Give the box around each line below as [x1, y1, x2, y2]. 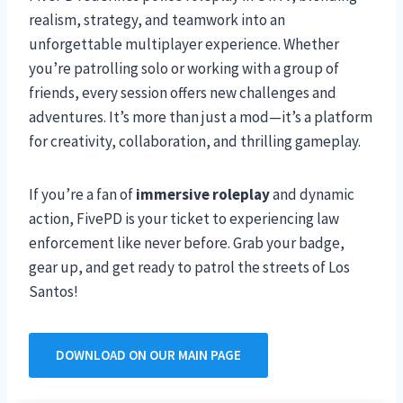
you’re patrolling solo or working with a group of [29, 58, 339, 78]
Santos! [29, 281, 78, 301]
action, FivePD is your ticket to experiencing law [29, 208, 339, 228]
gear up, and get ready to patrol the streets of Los [29, 256, 350, 277]
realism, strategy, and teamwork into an [29, 9, 285, 30]
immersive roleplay [136, 184, 270, 204]
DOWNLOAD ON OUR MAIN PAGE [56, 345, 241, 363]
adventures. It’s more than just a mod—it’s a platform [29, 106, 372, 127]
